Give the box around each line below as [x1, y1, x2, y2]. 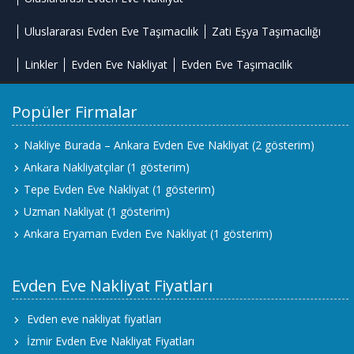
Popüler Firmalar [12, 101, 137, 122]
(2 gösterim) [249, 137, 314, 153]
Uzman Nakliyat [24, 204, 104, 219]
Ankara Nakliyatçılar [24, 160, 124, 175]
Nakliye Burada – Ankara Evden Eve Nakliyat [24, 137, 249, 153]
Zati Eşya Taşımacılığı [212, 24, 322, 39]
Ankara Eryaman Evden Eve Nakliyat [24, 226, 207, 241]
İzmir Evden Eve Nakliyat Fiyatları [27, 333, 194, 348]
